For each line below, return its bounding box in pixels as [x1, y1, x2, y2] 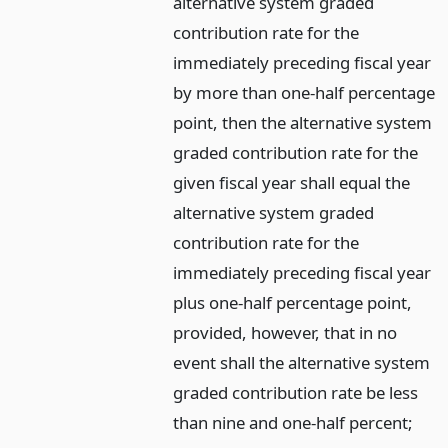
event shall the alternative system [173, 350, 431, 374]
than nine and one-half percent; [173, 410, 414, 434]
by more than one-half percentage [173, 80, 436, 104]
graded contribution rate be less [173, 380, 419, 404]
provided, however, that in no [173, 320, 398, 344]
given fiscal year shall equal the [173, 170, 411, 194]
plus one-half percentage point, [173, 290, 413, 314]
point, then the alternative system [173, 110, 433, 134]
